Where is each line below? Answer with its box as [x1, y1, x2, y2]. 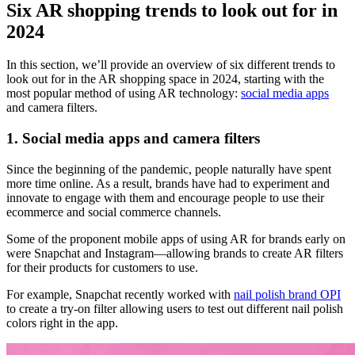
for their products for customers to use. [6, 260, 201, 274]
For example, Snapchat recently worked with [6, 287, 234, 301]
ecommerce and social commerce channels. [6, 204, 221, 219]
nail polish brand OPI [234, 287, 341, 301]
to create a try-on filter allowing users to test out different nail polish [6, 301, 343, 315]
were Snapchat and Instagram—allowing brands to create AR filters [6, 246, 343, 260]
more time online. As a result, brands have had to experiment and [6, 176, 330, 190]
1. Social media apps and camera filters [6, 130, 260, 147]
